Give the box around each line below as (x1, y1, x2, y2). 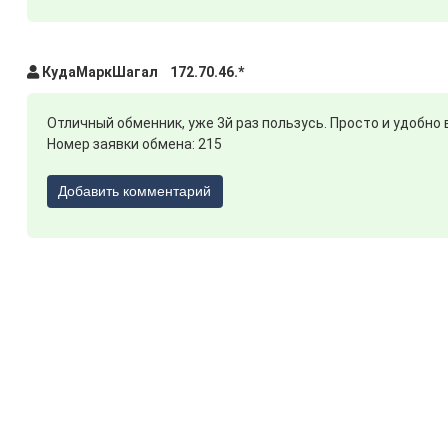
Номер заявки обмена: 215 (46, 135, 222, 152)
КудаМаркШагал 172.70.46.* (38, 63, 244, 80)
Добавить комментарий (58, 183, 212, 200)
